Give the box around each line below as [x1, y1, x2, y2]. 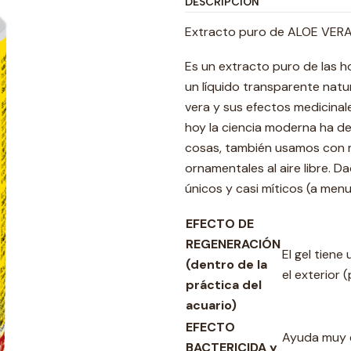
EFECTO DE [186, 215, 254, 232]
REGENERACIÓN [186, 236, 280, 252]
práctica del [186, 277, 262, 293]
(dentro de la [186, 256, 267, 273]
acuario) [186, 297, 237, 313]
